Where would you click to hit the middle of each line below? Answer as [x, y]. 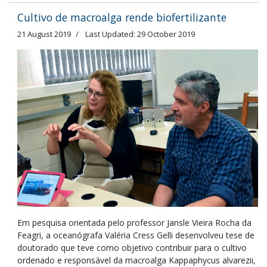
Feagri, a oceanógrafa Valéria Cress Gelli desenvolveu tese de [136, 235]
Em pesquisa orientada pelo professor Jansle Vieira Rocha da [134, 222]
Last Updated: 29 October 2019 [140, 34]
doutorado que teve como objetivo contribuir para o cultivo [132, 247]
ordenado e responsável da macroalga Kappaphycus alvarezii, [136, 260]
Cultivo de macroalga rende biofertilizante [122, 17]
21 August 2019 [44, 34]
